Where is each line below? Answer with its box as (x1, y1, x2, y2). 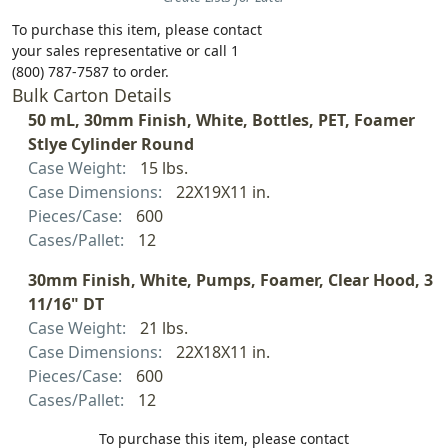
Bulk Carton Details (12, 83, 171, 108)
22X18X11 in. (175, 341, 270, 364)
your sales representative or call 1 (12, 41, 239, 61)
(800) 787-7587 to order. (12, 62, 169, 82)
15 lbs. (139, 157, 188, 180)
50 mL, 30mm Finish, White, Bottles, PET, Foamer (28, 109, 415, 132)
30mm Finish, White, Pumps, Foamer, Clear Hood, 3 (28, 269, 433, 292)
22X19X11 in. (175, 181, 270, 204)
